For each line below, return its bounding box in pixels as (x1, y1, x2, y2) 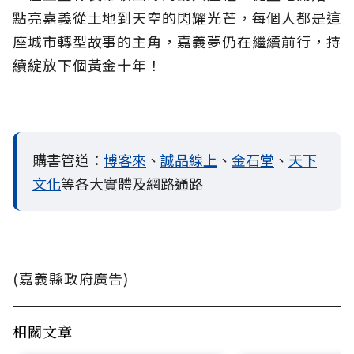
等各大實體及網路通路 (61, 173, 203, 194)
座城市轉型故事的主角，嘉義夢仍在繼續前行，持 (13, 31, 341, 51)
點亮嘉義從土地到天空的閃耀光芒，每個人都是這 (13, 7, 341, 28)
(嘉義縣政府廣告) (13, 268, 130, 288)
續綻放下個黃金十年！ (13, 55, 162, 75)
